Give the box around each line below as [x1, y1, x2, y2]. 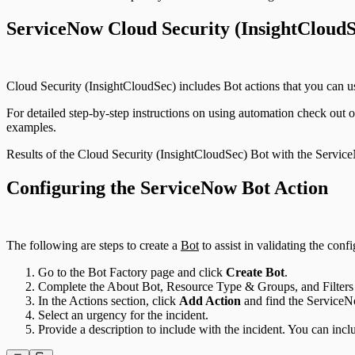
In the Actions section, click [38, 294, 179, 308]
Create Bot [226, 265, 284, 280]
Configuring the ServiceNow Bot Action [6, 177, 328, 199]
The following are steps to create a [6, 239, 181, 253]
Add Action [179, 294, 241, 308]
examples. [6, 120, 56, 135]
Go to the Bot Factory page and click [38, 265, 226, 280]
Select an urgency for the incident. [38, 308, 208, 323]
